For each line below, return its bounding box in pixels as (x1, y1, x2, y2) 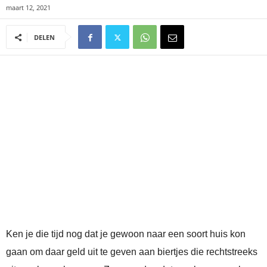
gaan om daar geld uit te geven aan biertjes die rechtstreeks (6, 247, 257, 257)
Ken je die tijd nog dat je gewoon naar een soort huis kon (6, 229, 246, 240)
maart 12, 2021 (6, 3, 51, 13)
